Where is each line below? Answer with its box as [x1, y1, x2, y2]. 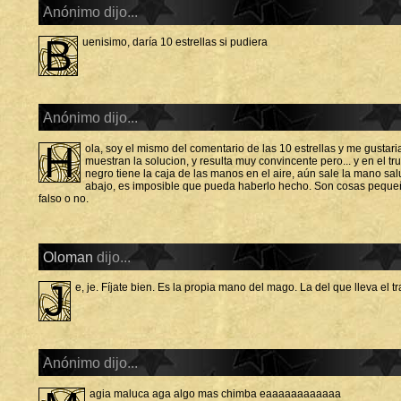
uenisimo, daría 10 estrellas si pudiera [82, 36, 268, 49]
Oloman [43, 248, 93, 265]
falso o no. [38, 192, 89, 205]
